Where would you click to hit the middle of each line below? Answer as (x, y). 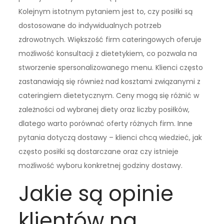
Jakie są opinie (96, 194)
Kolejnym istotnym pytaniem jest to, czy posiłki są (106, 12)
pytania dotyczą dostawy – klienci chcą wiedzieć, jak (110, 138)
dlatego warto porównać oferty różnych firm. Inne (106, 124)
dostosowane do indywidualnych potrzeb (90, 26)
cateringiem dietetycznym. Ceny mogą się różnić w (109, 96)
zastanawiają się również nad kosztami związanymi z (110, 82)
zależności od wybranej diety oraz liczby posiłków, (104, 110)
